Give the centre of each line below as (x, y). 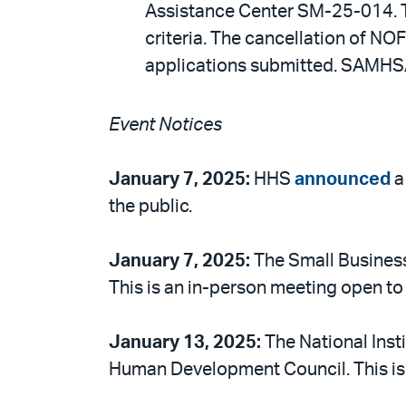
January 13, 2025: (187, 342)
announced (343, 179)
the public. (150, 206)
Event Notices (165, 125)
